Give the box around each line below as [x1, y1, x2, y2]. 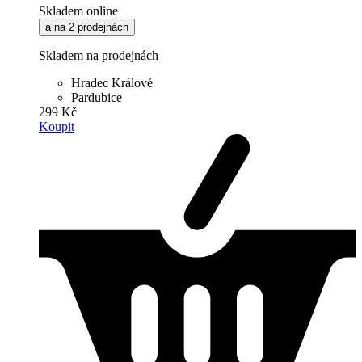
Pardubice [71, 90, 122, 105]
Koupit [39, 120, 74, 134]
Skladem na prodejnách [39, 48, 158, 63]
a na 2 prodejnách [45, 21, 128, 34]
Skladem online [39, 4, 118, 19]
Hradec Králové [71, 76, 153, 90]
